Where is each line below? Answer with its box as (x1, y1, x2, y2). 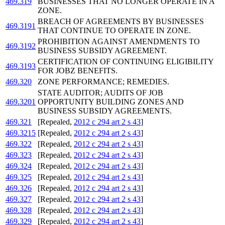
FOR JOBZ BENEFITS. (38, 66, 118, 75)
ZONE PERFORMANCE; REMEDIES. (38, 77, 169, 86)
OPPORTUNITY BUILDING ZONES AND (38, 97, 184, 106)
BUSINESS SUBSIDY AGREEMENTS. (38, 106, 172, 116)
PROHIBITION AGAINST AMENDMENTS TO (38, 37, 200, 46)
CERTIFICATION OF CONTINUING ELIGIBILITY (38, 57, 213, 66)
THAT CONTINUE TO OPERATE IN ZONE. (38, 26, 191, 35)
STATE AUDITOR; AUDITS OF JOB (38, 88, 163, 97)
